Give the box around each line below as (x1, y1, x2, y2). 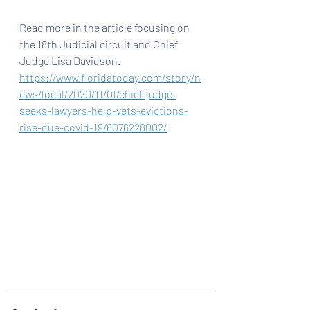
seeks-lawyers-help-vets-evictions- (19, 104, 188, 117)
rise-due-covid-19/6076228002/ (19, 120, 167, 134)
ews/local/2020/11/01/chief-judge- (19, 87, 176, 100)
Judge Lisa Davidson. (19, 54, 122, 67)
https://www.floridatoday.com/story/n (19, 71, 201, 84)
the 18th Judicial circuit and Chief (19, 37, 180, 51)
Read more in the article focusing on (19, 21, 192, 34)
